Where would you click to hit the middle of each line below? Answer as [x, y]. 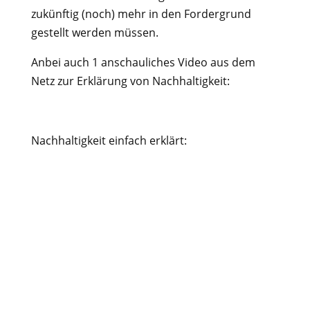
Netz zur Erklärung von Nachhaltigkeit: [130, 81]
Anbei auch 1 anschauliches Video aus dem [143, 62]
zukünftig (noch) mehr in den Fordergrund [141, 14]
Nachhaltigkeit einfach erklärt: [109, 140]
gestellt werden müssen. [94, 33]
